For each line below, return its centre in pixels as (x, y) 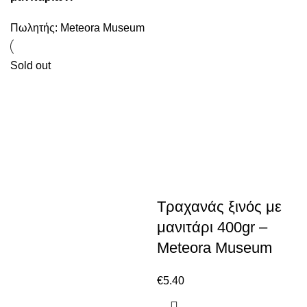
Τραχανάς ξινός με (219, 207)
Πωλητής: (35, 28)
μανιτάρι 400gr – (212, 227)
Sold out (30, 65)
